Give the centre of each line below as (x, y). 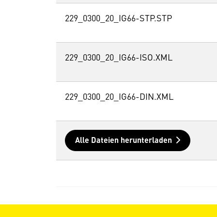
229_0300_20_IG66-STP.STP (118, 19)
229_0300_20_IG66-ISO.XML (118, 58)
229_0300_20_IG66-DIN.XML (119, 98)
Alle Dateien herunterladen (123, 141)
